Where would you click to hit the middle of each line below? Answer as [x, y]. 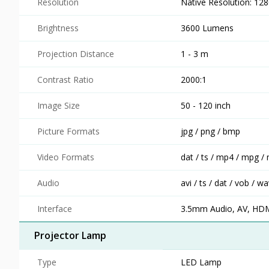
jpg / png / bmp [210, 131]
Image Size [59, 105]
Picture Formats [68, 131]
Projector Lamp [70, 235]
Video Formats [66, 157]
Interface [55, 208]
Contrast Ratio [65, 79]
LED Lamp [201, 262]
